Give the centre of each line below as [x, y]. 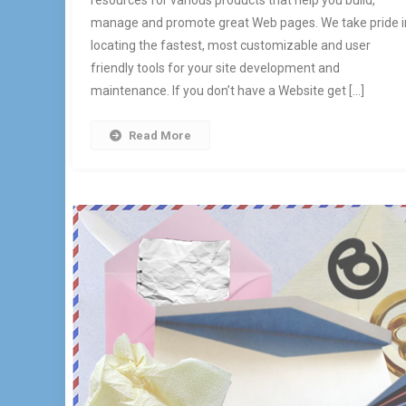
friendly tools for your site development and [216, 68]
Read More [160, 136]
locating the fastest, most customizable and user [231, 46]
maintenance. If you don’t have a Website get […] [228, 91]
